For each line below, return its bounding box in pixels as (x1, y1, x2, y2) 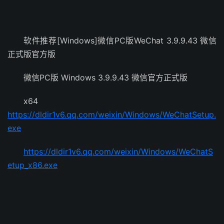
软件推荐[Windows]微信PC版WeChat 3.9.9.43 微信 (23, 35, 216, 45)
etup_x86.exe (7, 160, 57, 170)
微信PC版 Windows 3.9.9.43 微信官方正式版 (23, 72, 187, 82)
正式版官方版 (7, 49, 55, 59)
